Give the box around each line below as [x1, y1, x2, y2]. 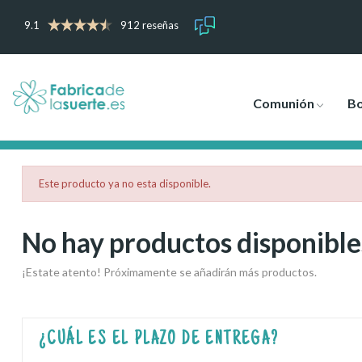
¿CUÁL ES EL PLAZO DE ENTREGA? [39, 330, 280, 350]
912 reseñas [120, 19, 179, 32]
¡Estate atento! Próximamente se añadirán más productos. [22, 265, 317, 279]
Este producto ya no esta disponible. [39, 177, 211, 190]
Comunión [252, 95, 314, 111]
